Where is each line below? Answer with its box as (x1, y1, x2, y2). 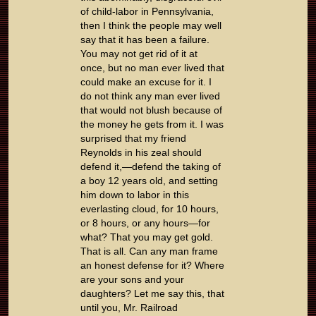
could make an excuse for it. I (80, 76, 212, 88)
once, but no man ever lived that (80, 62, 224, 74)
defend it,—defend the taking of (80, 161, 221, 173)
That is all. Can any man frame (80, 245, 218, 257)
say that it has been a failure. (80, 34, 209, 46)
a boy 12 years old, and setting (80, 175, 218, 187)
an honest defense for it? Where (80, 260, 224, 272)
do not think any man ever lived (80, 90, 220, 102)
